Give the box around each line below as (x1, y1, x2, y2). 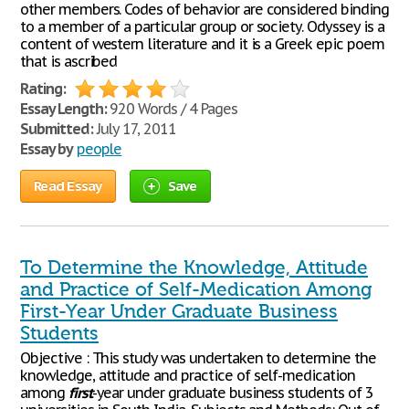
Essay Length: (20, 100, 107, 118)
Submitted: (20, 120, 93, 138)
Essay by (20, 140, 73, 158)
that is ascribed (20, 52, 118, 70)
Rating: (20, 79, 66, 98)
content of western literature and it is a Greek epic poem (20, 35, 384, 53)
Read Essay (34, 177, 102, 194)
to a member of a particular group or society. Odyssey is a (20, 17, 384, 36)
